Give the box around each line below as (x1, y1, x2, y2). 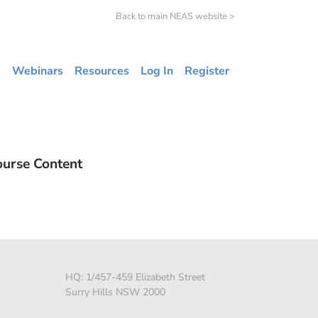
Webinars (12, 63, 63, 79)
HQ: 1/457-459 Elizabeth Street (65, 270, 205, 285)
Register (185, 63, 229, 79)
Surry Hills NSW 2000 (65, 285, 165, 300)
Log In (141, 63, 173, 79)
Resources (75, 63, 129, 79)
